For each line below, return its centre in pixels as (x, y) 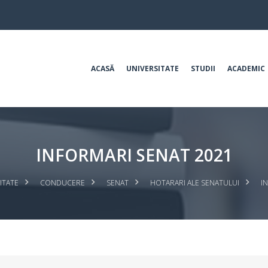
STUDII (203, 68)
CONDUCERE (62, 183)
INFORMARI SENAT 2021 (134, 155)
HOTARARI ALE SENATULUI (194, 183)
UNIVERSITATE (153, 68)
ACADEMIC (246, 68)
